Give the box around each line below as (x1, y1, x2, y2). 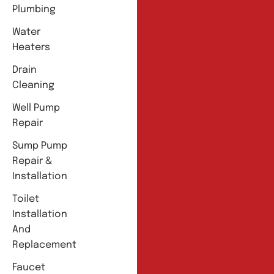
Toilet (12, 194, 39, 205)
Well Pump (12, 103, 60, 114)
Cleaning (12, 80, 54, 91)
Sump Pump (12, 141, 67, 152)
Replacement (12, 240, 76, 251)
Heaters (12, 42, 50, 53)
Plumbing (12, 4, 56, 15)
